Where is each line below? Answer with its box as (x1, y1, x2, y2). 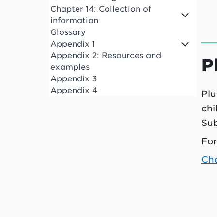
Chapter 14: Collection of (50, 4, 151, 14)
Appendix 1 (50, 39, 95, 49)
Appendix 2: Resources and (50, 51, 161, 61)
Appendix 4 (50, 86, 97, 95)
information (50, 16, 98, 26)
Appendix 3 (50, 74, 97, 84)
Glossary (50, 28, 86, 37)
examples (50, 62, 90, 72)
